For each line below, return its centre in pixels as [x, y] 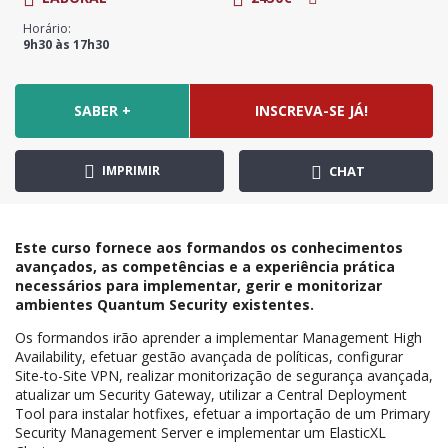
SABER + [102, 111]
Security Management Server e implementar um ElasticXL [200, 433]
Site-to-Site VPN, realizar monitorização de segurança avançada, [224, 376]
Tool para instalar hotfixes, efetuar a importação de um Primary [222, 414]
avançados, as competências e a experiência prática [205, 267]
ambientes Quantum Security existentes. [164, 305]
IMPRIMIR [129, 171]
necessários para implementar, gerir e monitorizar [198, 286]
